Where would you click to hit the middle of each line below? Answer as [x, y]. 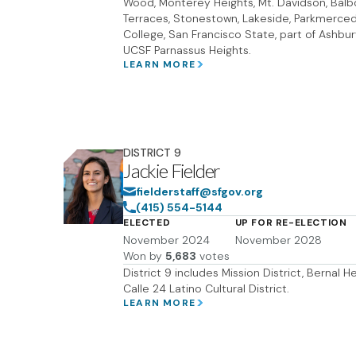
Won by [143, 256]
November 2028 [278, 240]
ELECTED [147, 222]
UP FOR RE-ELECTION [291, 222]
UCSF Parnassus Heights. [187, 50]
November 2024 [166, 240]
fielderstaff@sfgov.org [199, 192]
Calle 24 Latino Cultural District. [206, 288]
